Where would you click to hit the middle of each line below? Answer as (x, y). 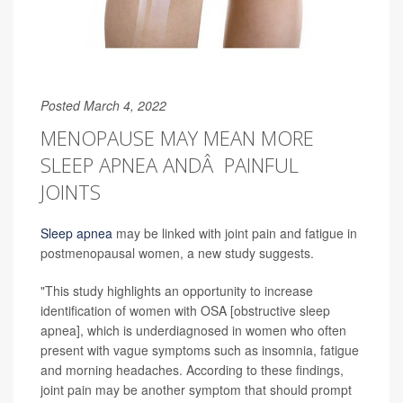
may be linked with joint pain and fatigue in (235, 233)
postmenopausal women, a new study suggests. (177, 252)
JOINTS (71, 191)
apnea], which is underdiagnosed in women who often (193, 330)
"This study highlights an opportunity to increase (177, 290)
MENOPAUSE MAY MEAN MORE (177, 137)
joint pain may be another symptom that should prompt (196, 389)
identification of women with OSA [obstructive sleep (185, 310)
